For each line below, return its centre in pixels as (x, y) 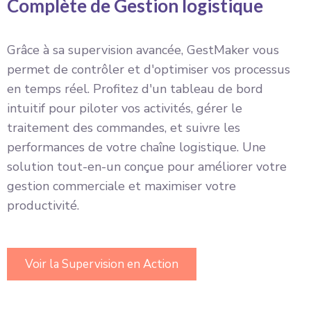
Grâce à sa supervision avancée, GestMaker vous (143, 50)
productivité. (43, 205)
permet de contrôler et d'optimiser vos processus (149, 69)
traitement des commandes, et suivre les (124, 127)
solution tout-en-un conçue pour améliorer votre (147, 166)
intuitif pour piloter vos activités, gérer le (125, 108)
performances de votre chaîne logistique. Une (136, 147)
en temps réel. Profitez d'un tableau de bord (135, 89)
